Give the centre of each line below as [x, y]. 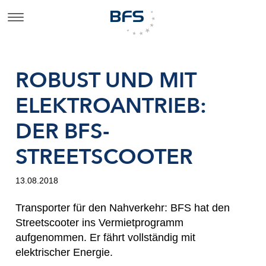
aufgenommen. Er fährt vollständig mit [105, 237]
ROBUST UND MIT [106, 81]
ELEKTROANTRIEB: [111, 106]
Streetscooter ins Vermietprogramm [99, 222]
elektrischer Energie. [64, 252]
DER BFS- [63, 132]
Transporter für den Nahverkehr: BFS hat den [123, 208]
